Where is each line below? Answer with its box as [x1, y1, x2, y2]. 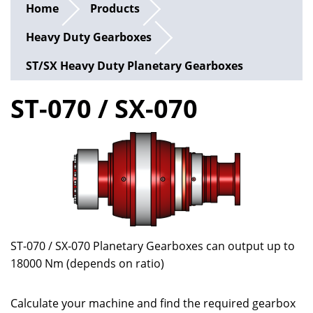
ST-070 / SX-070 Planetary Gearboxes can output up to [10, 238, 295, 254]
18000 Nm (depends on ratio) [10, 256, 164, 272]
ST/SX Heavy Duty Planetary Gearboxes [26, 58, 244, 74]
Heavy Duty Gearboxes [26, 29, 152, 45]
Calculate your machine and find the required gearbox [10, 296, 296, 312]
